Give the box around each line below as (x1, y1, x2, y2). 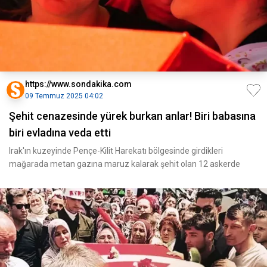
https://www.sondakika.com (25, 79, 132, 89)
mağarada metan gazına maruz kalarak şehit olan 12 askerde (9, 159, 240, 169)
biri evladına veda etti (9, 126, 111, 139)
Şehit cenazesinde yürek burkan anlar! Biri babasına (9, 110, 256, 122)
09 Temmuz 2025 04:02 (25, 92, 103, 100)
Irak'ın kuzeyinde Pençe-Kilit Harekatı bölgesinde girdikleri (9, 146, 223, 156)
